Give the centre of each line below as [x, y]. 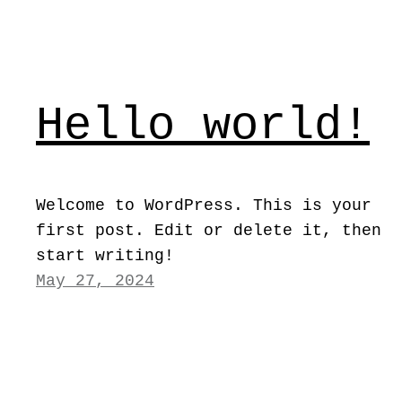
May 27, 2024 [95, 280]
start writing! [105, 255]
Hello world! [203, 126]
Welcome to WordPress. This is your [204, 205]
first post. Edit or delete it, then [209, 230]
